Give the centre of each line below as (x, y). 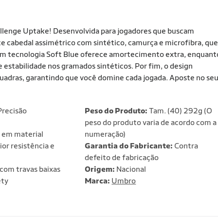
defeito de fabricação (122, 157)
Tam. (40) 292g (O (180, 111)
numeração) (105, 134)
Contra (186, 146)
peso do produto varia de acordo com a (151, 122)
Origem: (100, 169)
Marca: (98, 181)
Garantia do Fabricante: (129, 146)
